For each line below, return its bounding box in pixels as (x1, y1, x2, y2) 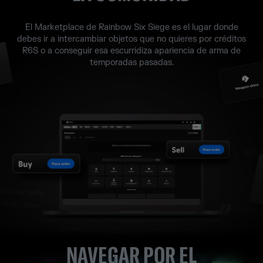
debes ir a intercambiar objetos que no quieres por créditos (17, 33, 246, 44)
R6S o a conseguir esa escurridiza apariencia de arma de (22, 45, 241, 56)
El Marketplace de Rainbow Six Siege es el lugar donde (25, 22, 238, 32)
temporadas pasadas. (89, 57, 174, 68)
